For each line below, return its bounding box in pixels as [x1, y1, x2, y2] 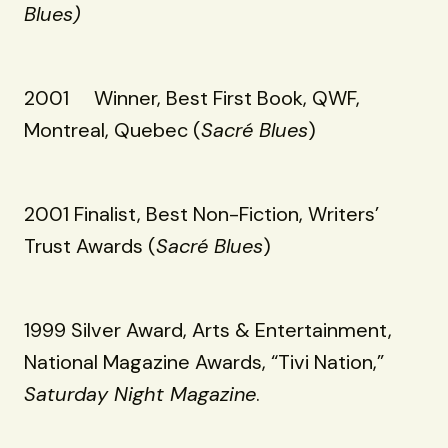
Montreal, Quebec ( [24, 116, 201, 143]
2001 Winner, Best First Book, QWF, [24, 84, 360, 111]
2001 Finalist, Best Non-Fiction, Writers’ [24, 200, 379, 227]
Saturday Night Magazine [24, 380, 256, 407]
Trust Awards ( [24, 232, 156, 259]
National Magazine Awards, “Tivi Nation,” [24, 348, 384, 375]
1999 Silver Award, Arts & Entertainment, [24, 316, 392, 343]
